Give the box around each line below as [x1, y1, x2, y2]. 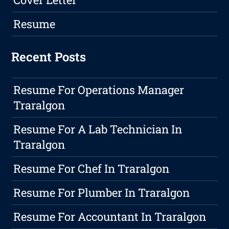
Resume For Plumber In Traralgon [13, 185, 190, 200]
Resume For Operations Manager [13, 82, 185, 97]
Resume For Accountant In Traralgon [13, 209, 207, 224]
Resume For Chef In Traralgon [13, 161, 170, 176]
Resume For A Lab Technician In [13, 121, 182, 136]
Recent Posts [11, 48, 86, 65]
